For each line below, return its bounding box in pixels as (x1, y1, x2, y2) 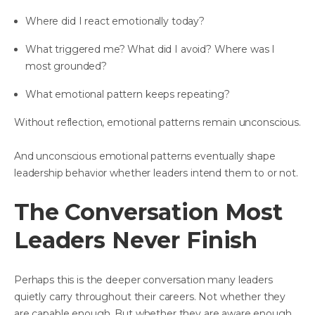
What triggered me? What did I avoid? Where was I (25, 42, 276, 56)
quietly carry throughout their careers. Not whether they (14, 290, 286, 303)
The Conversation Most (14, 198, 283, 226)
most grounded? (25, 59, 108, 72)
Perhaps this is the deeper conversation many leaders (14, 273, 273, 286)
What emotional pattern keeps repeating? (25, 87, 230, 101)
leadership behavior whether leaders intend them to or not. (14, 166, 298, 179)
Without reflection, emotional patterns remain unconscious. (14, 115, 301, 129)
